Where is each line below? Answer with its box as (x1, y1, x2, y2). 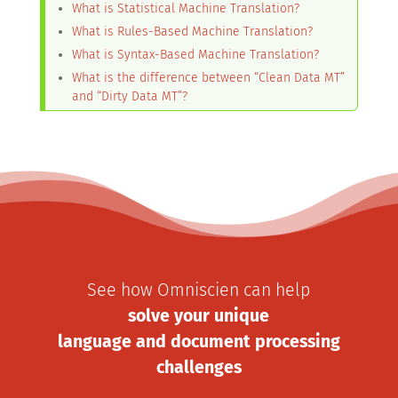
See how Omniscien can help (87, 280, 311, 300)
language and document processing (57, 331, 340, 352)
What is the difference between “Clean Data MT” (71, 70, 345, 85)
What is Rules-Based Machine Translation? (71, 24, 313, 39)
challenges (155, 357, 242, 378)
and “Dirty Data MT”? (71, 89, 187, 104)
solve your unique (128, 306, 270, 326)
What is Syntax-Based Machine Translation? (71, 47, 319, 62)
